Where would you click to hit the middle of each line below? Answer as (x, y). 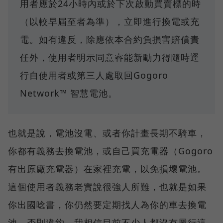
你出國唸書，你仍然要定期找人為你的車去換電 (107, 205)
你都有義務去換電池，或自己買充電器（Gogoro (111, 151)
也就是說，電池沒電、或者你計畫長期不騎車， (107, 133)
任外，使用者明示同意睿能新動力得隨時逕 (110, 57)
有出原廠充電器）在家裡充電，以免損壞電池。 (107, 169)
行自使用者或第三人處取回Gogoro (94, 75)
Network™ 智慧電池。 (69, 93)
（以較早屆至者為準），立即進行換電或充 (110, 22)
